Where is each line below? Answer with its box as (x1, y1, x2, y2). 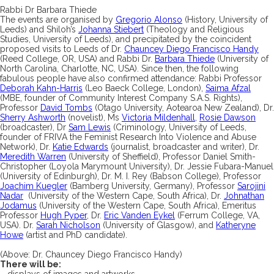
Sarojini (237, 180, 265, 191)
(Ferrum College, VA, (175, 210, 260, 220)
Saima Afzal (206, 83, 251, 93)
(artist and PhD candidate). (23, 229, 127, 240)
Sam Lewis (68, 122, 111, 132)
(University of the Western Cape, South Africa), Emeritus (37, 200, 256, 210)
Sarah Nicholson (36, 220, 100, 230)
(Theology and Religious (144, 24, 244, 34)
